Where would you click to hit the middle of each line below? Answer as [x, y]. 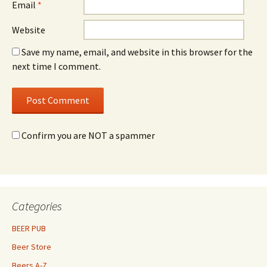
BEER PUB [29, 228]
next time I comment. [56, 66]
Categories [37, 206]
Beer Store [32, 247]
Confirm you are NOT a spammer [87, 135]
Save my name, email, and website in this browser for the [137, 52]
